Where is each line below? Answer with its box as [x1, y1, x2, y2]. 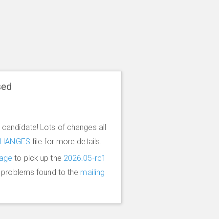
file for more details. [30, 137, 102, 146]
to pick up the [12, 153, 64, 163]
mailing [80, 168, 105, 177]
